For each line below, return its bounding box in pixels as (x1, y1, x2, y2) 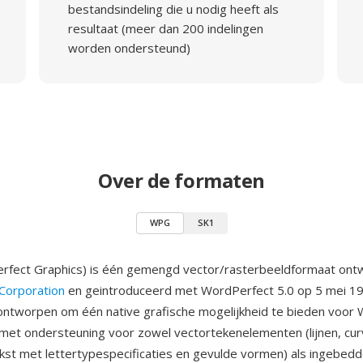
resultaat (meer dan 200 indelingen (67, 20, 263, 36)
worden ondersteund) (67, 40, 190, 56)
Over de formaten (98, 167, 265, 194)
